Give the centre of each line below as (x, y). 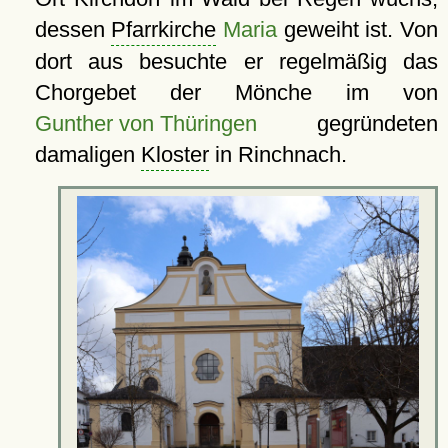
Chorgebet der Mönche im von (236, 92)
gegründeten (347, 123)
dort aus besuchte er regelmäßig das (236, 61)
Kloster (174, 154)
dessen (73, 29)
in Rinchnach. (277, 154)
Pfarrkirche (164, 29)
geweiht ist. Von (358, 29)
